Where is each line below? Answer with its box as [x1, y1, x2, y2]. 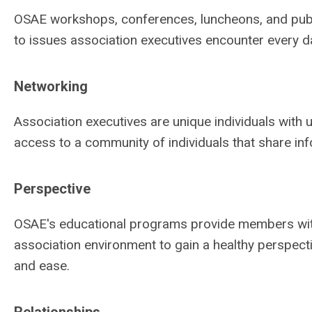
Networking [14, 78, 88, 95]
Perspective [14, 180, 91, 197]
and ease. [14, 258, 70, 274]
